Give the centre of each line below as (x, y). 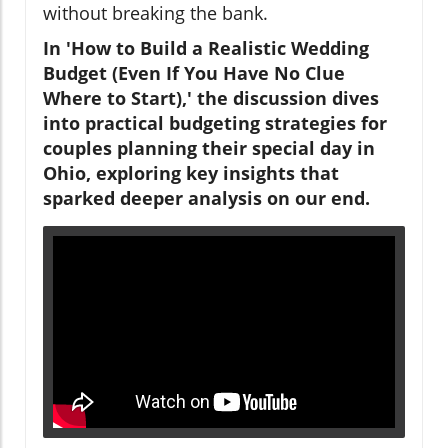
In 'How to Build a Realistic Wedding (206, 47)
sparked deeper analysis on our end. (206, 197)
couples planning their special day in (209, 147)
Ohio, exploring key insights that (191, 172)
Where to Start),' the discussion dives (211, 97)
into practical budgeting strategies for (215, 122)
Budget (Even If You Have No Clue (194, 72)
